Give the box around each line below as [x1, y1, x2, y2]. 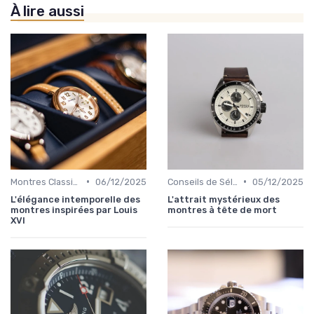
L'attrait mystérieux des [168, 193, 280, 205]
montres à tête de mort [168, 204, 277, 215]
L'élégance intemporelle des [11, 193, 140, 205]
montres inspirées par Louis [11, 204, 137, 215]
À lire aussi [11, 2, 84, 20]
